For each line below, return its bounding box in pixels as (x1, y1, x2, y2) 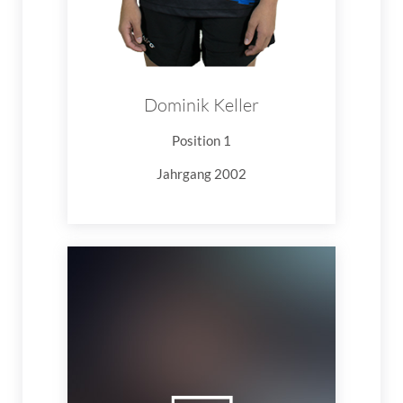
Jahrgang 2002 (157, 165, 246, 182)
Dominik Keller (144, 93, 259, 116)
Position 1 (172, 131, 231, 148)
